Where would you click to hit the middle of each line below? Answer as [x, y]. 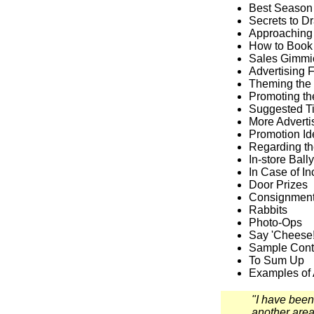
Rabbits [268, 210]
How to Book [281, 46]
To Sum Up [277, 260]
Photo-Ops [275, 223]
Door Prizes [278, 185]
